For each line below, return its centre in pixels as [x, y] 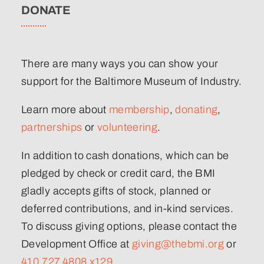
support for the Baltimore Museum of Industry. [132, 81]
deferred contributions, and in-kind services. [128, 208]
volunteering [127, 127]
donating [197, 109]
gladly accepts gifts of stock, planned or [116, 191]
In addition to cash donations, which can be [125, 155]
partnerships [52, 127]
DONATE [46, 10]
